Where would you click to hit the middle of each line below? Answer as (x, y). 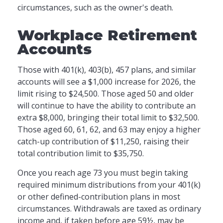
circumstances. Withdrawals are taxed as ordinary (109, 209)
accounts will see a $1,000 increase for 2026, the (107, 82)
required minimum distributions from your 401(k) (109, 185)
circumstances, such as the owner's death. (95, 7)
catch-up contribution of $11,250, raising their (103, 141)
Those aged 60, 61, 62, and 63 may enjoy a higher (109, 129)
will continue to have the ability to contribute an (107, 106)
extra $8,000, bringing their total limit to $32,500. (108, 117)
